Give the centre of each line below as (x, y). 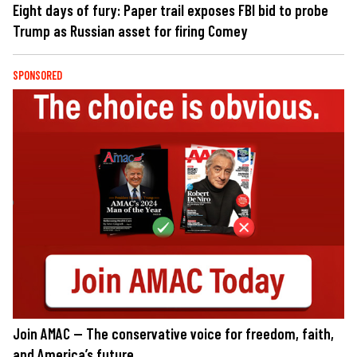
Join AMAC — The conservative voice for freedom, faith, (173, 334)
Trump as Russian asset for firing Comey (130, 30)
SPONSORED (37, 75)
